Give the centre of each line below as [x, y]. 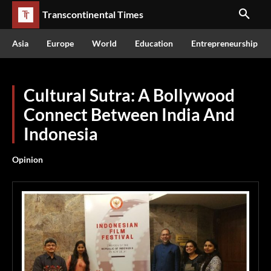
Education [154, 43]
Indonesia [61, 134]
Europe [60, 43]
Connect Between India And [129, 114]
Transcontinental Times [93, 14]
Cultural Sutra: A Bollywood [129, 95]
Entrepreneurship [224, 43]
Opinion [28, 159]
